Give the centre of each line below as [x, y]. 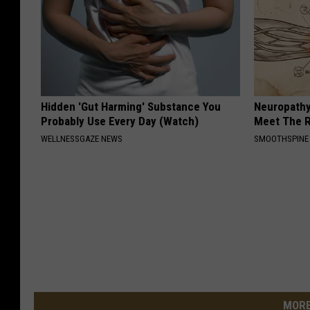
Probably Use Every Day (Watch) [120, 121]
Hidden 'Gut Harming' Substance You [131, 107]
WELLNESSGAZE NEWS [82, 139]
